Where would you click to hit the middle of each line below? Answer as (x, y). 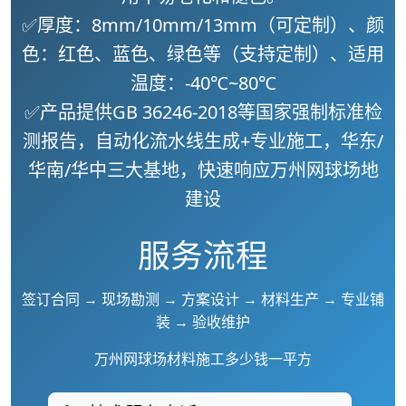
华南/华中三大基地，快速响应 (149, 170)
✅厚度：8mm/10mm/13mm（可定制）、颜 (203, 25)
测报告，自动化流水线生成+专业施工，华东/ (203, 141)
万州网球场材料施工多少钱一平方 (203, 359)
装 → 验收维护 (203, 322)
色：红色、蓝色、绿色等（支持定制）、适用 (203, 54)
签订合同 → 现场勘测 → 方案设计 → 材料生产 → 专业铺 (203, 299)
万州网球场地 (324, 170)
